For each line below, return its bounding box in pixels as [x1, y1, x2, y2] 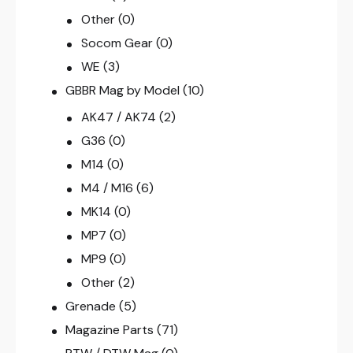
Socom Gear [80, 35, 153, 52]
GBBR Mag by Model [65, 82, 180, 99]
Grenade [65, 298, 117, 315]
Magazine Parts [65, 321, 154, 339]
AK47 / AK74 [80, 109, 156, 126]
